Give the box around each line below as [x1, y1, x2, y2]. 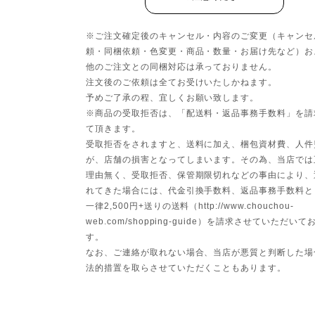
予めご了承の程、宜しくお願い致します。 [86, 92, 259, 103]
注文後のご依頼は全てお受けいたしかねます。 [86, 77, 278, 87]
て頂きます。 [86, 123, 141, 134]
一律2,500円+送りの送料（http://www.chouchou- [86, 200, 294, 211]
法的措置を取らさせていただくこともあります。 [86, 262, 287, 273]
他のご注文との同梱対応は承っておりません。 [86, 61, 278, 72]
